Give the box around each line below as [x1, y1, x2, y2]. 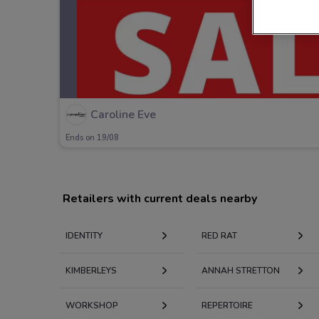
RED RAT [201, 229, 237, 241]
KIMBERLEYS [66, 264, 117, 276]
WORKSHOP [66, 299, 118, 311]
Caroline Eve [90, 107, 156, 123]
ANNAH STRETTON [201, 264, 280, 276]
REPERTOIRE [201, 299, 253, 311]
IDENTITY [66, 229, 103, 241]
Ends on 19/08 [66, 132, 119, 144]
